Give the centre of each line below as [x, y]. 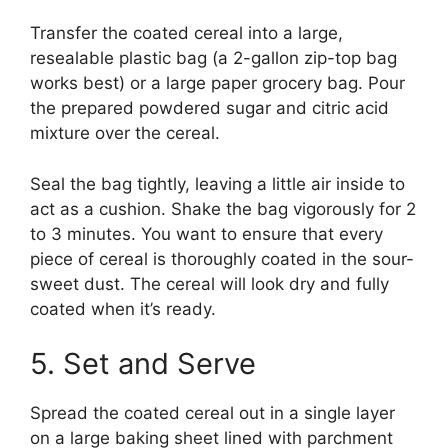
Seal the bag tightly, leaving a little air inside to [217, 183]
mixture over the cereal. [125, 133]
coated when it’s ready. [123, 308]
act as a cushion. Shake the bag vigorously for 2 [223, 208]
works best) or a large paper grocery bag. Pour [217, 83]
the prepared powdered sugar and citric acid [209, 108]
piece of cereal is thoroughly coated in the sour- [222, 258]
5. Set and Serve [143, 364]
